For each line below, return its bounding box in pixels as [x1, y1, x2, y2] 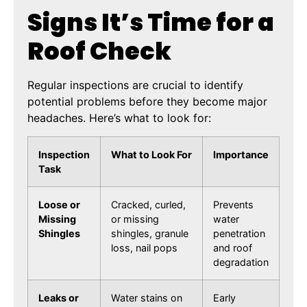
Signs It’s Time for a [27, 5, 274, 40]
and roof [213, 241, 252, 254]
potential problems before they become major [27, 95, 267, 109]
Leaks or [38, 291, 79, 304]
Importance [213, 148, 269, 160]
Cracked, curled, [111, 198, 186, 210]
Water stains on [111, 291, 182, 304]
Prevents [213, 198, 254, 210]
